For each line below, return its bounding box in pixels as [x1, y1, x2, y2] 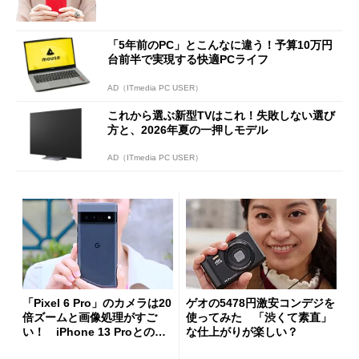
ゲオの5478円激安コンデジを [186, 296, 335, 309]
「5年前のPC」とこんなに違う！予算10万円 [107, 38, 333, 51]
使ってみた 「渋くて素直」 [186, 310, 332, 324]
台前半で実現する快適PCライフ [107, 52, 268, 66]
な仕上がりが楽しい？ [186, 325, 298, 338]
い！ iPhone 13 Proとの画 [22, 325, 166, 338]
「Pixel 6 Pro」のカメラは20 [22, 296, 171, 309]
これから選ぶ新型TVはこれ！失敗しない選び [107, 108, 335, 122]
